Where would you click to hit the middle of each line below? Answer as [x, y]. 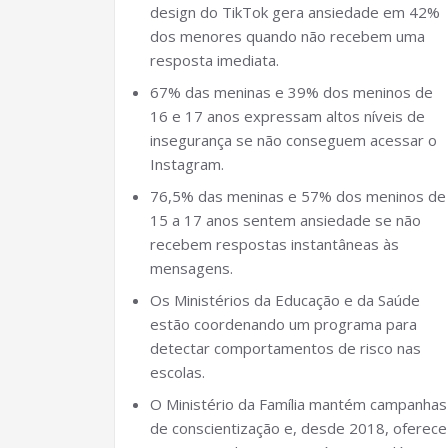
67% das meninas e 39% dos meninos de [291, 92]
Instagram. [187, 164]
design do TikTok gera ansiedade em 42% [295, 12]
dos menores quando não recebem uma [287, 36]
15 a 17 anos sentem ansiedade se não [285, 220]
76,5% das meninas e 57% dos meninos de [298, 196]
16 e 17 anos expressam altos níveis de [287, 116]
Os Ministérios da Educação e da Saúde [285, 300]
